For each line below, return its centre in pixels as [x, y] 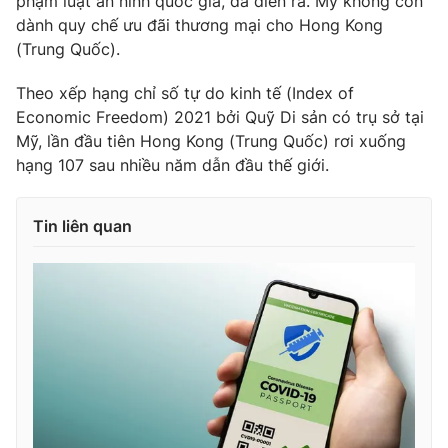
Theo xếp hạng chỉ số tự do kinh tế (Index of [185, 92]
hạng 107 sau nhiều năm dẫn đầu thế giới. [172, 164]
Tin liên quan [82, 225]
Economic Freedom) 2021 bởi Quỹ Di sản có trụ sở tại [220, 116]
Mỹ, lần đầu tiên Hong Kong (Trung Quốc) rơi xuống [211, 140]
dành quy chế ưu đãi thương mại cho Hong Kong [199, 24]
